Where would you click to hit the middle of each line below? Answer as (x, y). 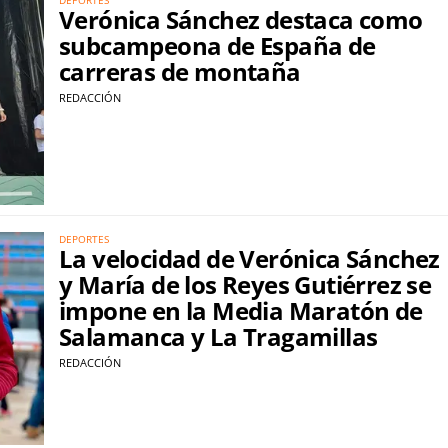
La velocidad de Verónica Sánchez (249, 259)
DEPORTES (84, 239)
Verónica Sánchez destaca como (241, 19)
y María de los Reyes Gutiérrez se (245, 285)
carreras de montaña (180, 71)
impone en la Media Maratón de (241, 311)
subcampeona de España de (217, 45)
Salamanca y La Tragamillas (218, 337)
